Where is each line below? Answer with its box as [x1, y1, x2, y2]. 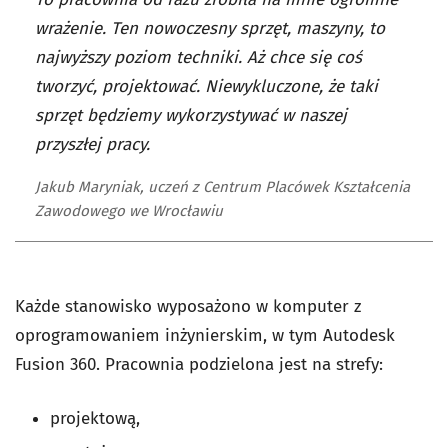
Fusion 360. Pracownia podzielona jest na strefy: [15, 354, 383, 376]
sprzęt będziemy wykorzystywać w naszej [35, 105, 347, 127]
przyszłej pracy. [35, 134, 150, 156]
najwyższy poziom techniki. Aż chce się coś [35, 47, 362, 69]
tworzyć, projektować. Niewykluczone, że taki [35, 76, 378, 98]
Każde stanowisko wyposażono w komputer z [15, 296, 361, 318]
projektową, [50, 408, 140, 430]
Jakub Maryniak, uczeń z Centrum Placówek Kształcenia [35, 178, 410, 197]
